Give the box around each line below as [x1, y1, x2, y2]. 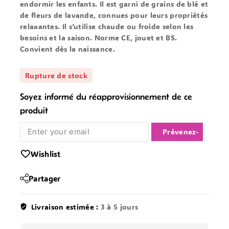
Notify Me [159, 126, 195, 136]
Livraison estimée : [31, 201, 101, 212]
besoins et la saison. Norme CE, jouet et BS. [20, 33, 177, 43]
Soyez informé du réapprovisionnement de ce [20, 91, 192, 102]
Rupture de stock [25, 70, 87, 80]
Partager [29, 173, 61, 184]
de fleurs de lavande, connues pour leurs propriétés [20, 10, 208, 20]
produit [20, 105, 48, 116]
